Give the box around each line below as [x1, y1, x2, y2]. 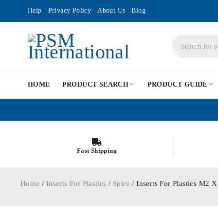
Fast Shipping [76, 146, 117, 154]
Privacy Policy [48, 7, 91, 14]
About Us [97, 7, 126, 14]
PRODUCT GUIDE [147, 81, 207, 88]
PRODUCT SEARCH [62, 81, 129, 88]
